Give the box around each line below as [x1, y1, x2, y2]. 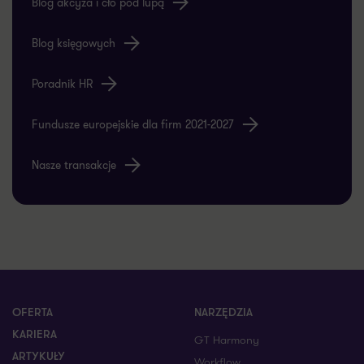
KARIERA [12, 311, 57, 324]
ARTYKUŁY [12, 333, 65, 346]
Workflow [194, 336, 240, 353]
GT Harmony [194, 314, 259, 331]
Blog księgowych [32, 17, 115, 34]
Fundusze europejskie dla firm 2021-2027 [32, 98, 234, 115]
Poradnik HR [32, 58, 93, 75]
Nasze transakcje [32, 139, 116, 156]
